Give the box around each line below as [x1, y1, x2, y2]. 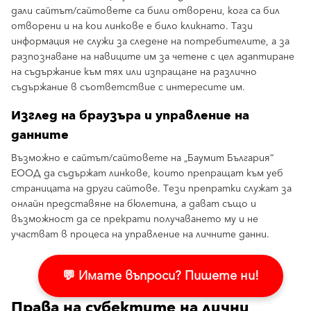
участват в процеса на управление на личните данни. [11, 226, 269, 243]
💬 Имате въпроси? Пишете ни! [62, 262, 259, 285]
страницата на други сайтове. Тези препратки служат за [11, 180, 292, 197]
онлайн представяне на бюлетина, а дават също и [11, 196, 256, 212]
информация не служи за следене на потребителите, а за [11, 33, 289, 50]
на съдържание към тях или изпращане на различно [11, 64, 257, 81]
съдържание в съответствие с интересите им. [11, 79, 245, 96]
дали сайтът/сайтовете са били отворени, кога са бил [11, 3, 280, 19]
